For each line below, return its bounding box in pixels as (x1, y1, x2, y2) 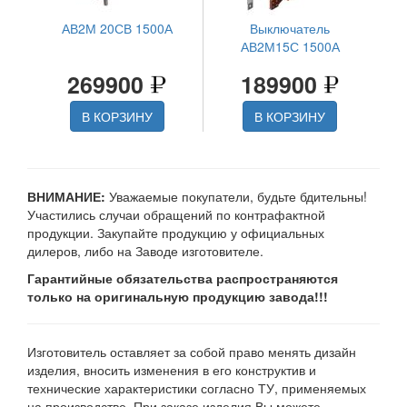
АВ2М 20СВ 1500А (61, 19, 173, 38)
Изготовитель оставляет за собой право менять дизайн (27, 342, 356, 362)
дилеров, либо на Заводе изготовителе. (27, 242, 263, 261)
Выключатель (250, 19, 330, 38)
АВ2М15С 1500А (240, 37, 340, 56)
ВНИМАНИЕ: (27, 187, 105, 206)
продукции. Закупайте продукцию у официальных (27, 223, 324, 243)
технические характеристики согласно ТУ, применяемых (27, 379, 366, 398)
